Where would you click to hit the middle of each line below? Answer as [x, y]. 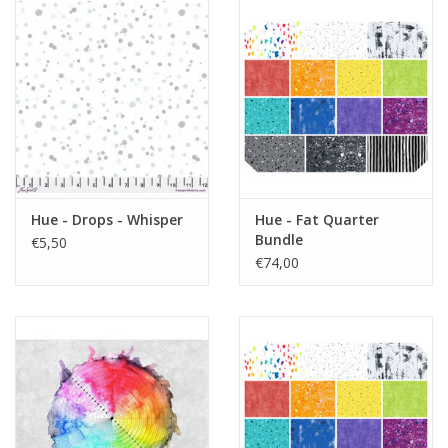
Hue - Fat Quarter [317, 219]
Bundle [279, 239]
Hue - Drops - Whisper [107, 219]
